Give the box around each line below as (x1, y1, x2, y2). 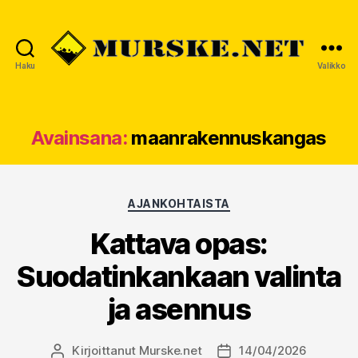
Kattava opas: (90, 225, 268, 261)
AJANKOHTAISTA (128, 197, 230, 211)
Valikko (317, 61, 346, 71)
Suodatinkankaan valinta (17, 258, 341, 294)
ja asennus (107, 291, 251, 327)
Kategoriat (178, 192, 247, 209)
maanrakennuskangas (131, 126, 327, 150)
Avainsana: (31, 126, 127, 150)
